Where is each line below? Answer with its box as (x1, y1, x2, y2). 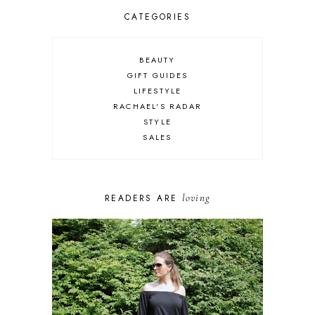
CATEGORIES (124, 11, 191, 24)
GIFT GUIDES (127, 70, 188, 82)
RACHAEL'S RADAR (112, 101, 202, 112)
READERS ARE (104, 192, 182, 205)
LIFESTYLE (133, 85, 182, 97)
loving (181, 191, 210, 205)
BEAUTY (139, 54, 176, 66)
